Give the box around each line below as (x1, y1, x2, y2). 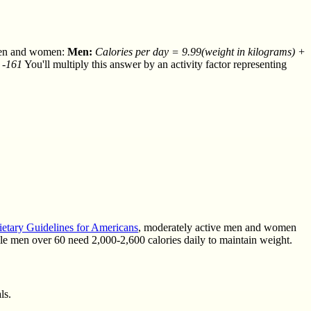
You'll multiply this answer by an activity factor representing (22, 58, 287, 70)
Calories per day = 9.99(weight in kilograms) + (95, 45, 305, 58)
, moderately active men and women (138, 221, 296, 234)
